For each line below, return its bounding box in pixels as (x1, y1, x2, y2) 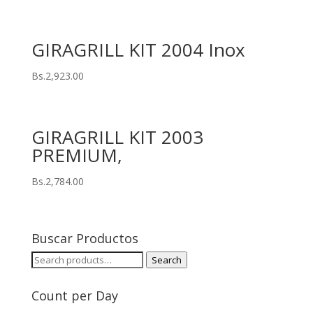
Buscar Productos (31, 230, 138, 247)
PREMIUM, (31, 143, 122, 168)
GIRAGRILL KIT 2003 (31, 124, 203, 150)
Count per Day (31, 287, 118, 305)
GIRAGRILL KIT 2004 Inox (31, 37, 245, 63)
